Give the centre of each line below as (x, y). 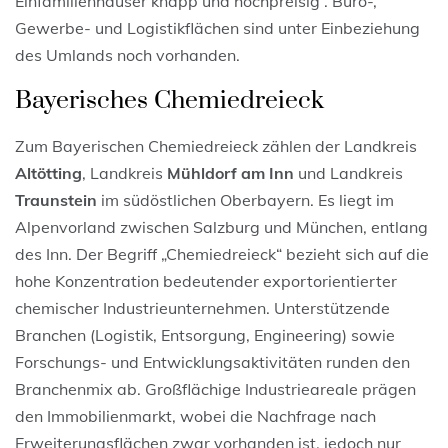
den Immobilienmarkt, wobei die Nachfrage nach (195, 415)
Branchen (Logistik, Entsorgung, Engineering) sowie (205, 334)
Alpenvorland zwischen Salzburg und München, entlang (221, 226)
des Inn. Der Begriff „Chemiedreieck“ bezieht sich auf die (222, 253)
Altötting (48, 172)
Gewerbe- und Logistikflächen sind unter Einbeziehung (217, 27)
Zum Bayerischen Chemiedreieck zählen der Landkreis (216, 145)
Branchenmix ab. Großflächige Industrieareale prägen (215, 388)
